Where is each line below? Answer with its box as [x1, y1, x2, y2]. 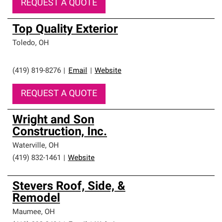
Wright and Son [12, 114, 94, 126]
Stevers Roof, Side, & [12, 181, 125, 193]
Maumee [12, 209, 41, 216]
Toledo [12, 40, 35, 47]
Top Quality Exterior [12, 24, 118, 36]
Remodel [12, 193, 60, 205]
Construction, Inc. [12, 126, 107, 138]
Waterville [12, 142, 45, 150]
